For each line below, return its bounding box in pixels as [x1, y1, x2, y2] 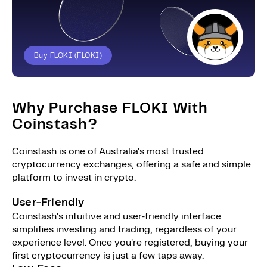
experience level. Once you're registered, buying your [12, 237, 248, 249]
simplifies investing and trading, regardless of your [12, 223, 237, 235]
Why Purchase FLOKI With [12, 102, 208, 116]
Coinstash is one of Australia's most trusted [12, 145, 204, 157]
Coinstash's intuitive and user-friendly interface [12, 210, 221, 222]
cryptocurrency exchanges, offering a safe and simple [12, 159, 251, 170]
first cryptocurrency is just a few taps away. [12, 250, 204, 262]
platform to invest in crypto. [12, 172, 136, 184]
